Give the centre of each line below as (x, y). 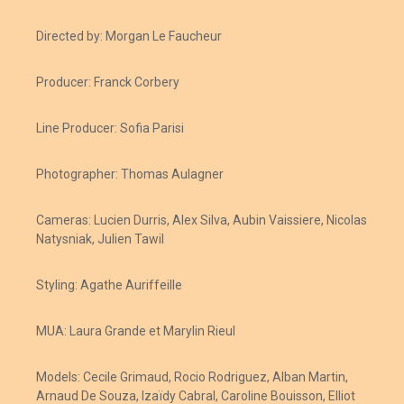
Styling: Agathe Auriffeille (109, 285)
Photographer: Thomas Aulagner (131, 174)
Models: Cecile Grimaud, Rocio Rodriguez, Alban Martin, (192, 376)
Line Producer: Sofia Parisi (110, 128)
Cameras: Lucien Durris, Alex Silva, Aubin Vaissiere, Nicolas (202, 220)
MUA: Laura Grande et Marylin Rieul (136, 331)
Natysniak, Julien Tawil (100, 239)
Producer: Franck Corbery (108, 82)
